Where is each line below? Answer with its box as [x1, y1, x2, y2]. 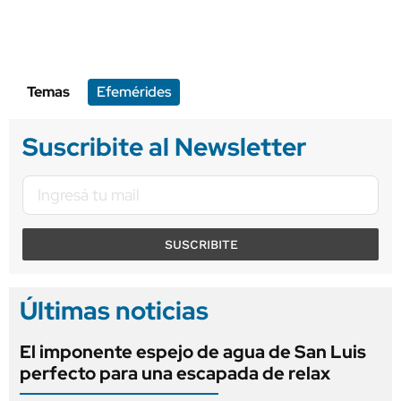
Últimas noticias [20, 293, 209, 328]
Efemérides [97, 81, 171, 101]
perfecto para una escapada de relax [20, 361, 330, 385]
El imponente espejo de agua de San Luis [20, 339, 366, 363]
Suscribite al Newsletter [22, 129, 306, 164]
